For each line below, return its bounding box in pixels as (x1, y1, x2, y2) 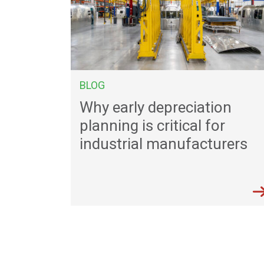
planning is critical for (80, 116, 225, 134)
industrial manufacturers (80, 134, 247, 153)
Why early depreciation (80, 98, 232, 116)
